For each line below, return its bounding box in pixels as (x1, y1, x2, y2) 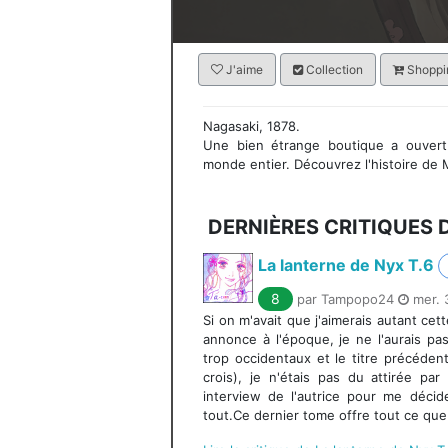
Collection (303, 62, 363, 77)
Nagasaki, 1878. (203, 118, 300, 134)
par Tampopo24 (297, 291, 398, 307)
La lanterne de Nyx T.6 (258, 255, 434, 275)
